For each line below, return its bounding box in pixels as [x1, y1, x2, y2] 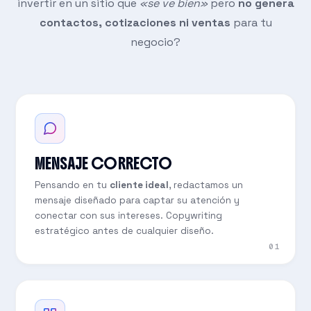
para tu [230, 15, 272, 31]
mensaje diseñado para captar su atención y [34, 194, 239, 206]
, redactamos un [168, 178, 243, 191]
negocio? [131, 35, 180, 50]
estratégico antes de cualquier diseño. [34, 224, 214, 237]
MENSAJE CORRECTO [34, 153, 172, 174]
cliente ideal [109, 178, 169, 191]
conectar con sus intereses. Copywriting [34, 209, 222, 221]
